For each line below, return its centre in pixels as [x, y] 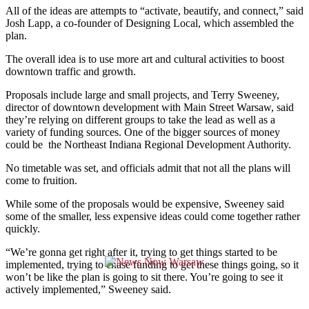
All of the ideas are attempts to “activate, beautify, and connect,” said [154, 11]
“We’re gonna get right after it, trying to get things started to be [141, 252]
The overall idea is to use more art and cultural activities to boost [145, 59]
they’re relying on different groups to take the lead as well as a [140, 120]
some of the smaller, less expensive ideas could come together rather [153, 217]
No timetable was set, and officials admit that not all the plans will [148, 168]
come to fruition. [41, 181]
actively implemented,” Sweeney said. [88, 290]
